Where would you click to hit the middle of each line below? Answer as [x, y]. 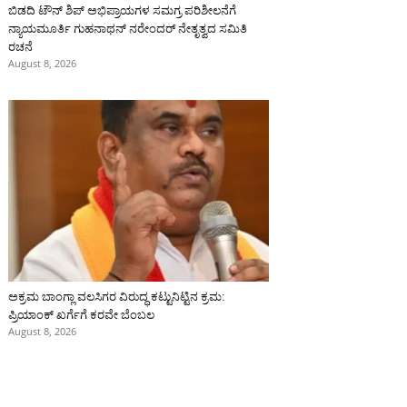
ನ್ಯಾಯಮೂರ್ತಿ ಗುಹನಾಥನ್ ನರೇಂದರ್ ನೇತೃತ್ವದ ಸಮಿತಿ [128, 28]
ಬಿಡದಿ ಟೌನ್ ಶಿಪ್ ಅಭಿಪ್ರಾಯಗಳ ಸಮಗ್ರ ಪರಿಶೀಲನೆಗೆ [122, 10]
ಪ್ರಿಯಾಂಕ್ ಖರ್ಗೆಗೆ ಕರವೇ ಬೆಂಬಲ [81, 315]
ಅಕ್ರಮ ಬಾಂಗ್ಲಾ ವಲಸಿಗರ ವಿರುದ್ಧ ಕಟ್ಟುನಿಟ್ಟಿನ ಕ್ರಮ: [116, 297]
